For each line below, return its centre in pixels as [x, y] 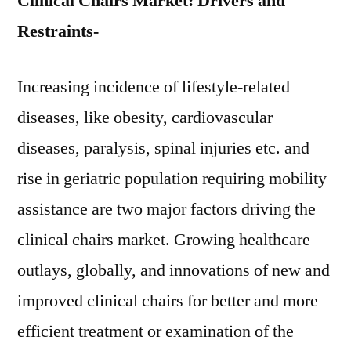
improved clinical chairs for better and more [168, 301]
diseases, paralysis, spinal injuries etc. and [163, 148]
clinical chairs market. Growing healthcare [164, 240]
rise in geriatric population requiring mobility [172, 179]
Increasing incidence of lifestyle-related [154, 87]
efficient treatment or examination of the [156, 331]
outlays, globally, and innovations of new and [174, 270]
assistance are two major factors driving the [166, 209]
